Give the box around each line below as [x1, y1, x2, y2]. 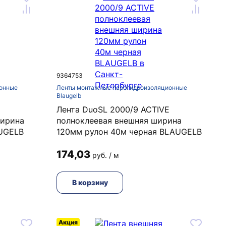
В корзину [72, 178, 108, 187]
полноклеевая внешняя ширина [56, 116, 182, 126]
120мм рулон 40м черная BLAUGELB [56, 127, 202, 137]
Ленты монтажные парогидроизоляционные [56, 84, 187, 91]
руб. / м [92, 151, 119, 159]
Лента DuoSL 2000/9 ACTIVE [56, 104, 169, 115]
